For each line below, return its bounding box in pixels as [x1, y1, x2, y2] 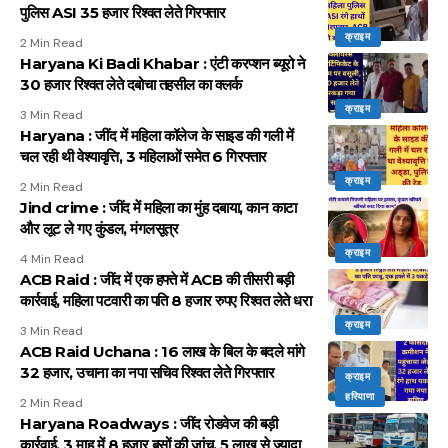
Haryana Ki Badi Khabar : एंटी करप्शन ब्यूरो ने [20, 53, 306, 73]
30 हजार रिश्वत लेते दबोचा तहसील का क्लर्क [20, 74, 242, 94]
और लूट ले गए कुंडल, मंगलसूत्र [20, 218, 178, 238]
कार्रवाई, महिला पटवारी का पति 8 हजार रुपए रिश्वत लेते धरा [20, 290, 311, 310]
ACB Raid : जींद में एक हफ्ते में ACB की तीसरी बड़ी [20, 269, 294, 289]
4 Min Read [20, 250, 84, 267]
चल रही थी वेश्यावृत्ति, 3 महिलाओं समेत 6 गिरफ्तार [20, 146, 267, 166]
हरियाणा [345, 389, 375, 403]
